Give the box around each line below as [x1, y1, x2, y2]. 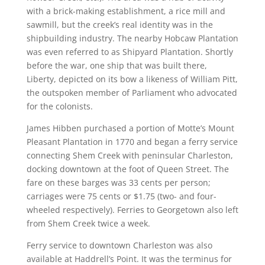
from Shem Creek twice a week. [26, 218, 150, 229]
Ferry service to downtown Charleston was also [26, 240, 212, 251]
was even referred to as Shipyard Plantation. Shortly [26, 46, 233, 57]
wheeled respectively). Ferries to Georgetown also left [26, 204, 238, 215]
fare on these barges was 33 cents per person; [26, 177, 211, 188]
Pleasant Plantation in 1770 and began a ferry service [26, 136, 238, 147]
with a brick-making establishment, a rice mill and [26, 5, 225, 17]
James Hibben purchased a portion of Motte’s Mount [26, 122, 234, 134]
